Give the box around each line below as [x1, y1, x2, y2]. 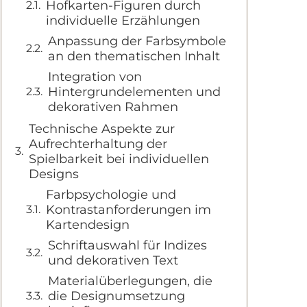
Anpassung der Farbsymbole [48, 34, 226, 49]
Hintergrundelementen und [48, 84, 221, 99]
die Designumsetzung [48, 288, 185, 304]
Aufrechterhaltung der [29, 136, 167, 151]
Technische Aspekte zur [29, 121, 175, 136]
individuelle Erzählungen [46, 13, 200, 28]
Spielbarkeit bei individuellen [29, 151, 209, 167]
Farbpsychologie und [46, 187, 176, 202]
